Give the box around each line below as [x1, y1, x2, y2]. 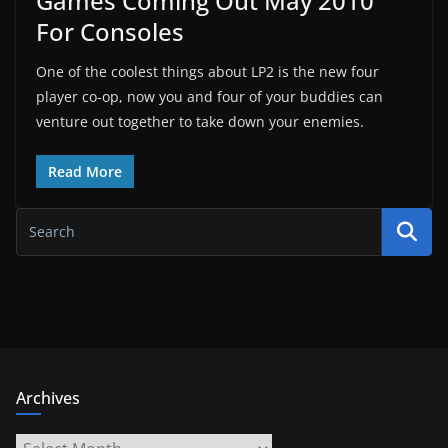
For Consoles [36, 14, 184, 48]
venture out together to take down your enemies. [36, 111, 364, 131]
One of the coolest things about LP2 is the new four [36, 61, 379, 81]
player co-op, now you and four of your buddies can [36, 86, 383, 106]
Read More [48, 161, 122, 181]
